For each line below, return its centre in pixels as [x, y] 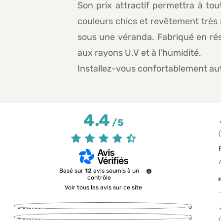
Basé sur [72, 171]
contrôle [99, 178]
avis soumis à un [116, 171]
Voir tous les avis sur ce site [104, 188]
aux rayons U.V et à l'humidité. [139, 53]
